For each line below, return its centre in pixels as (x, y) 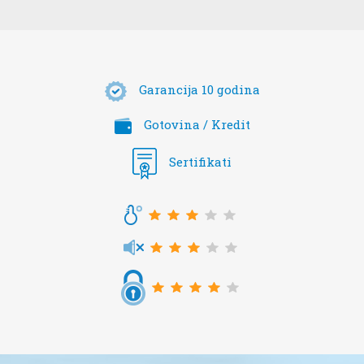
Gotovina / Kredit (197, 124)
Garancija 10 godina (199, 89)
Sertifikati (200, 162)
